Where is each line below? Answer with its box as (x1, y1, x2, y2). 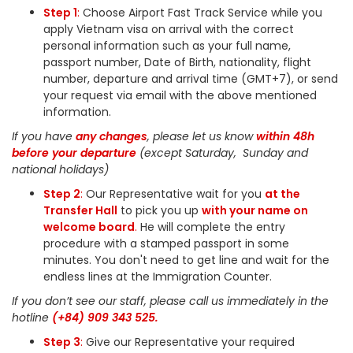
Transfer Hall (43, 203, 117, 218)
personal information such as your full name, (43, 38, 291, 54)
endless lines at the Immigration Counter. (43, 269, 275, 284)
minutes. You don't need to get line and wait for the (43, 252, 329, 268)
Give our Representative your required (83, 334, 295, 350)
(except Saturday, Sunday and (139, 145, 308, 161)
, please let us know (147, 128, 256, 144)
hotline (12, 310, 52, 325)
